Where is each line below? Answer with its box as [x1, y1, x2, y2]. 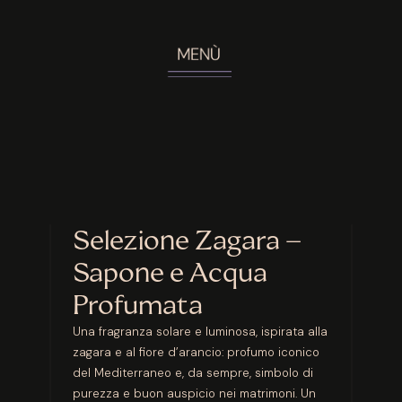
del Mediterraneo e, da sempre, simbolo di [72, 365, 313, 381]
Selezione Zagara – [72, 225, 301, 256]
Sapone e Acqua [72, 258, 267, 288]
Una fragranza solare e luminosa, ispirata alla [72, 324, 328, 340]
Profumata [72, 290, 203, 320]
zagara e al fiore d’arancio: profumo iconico [72, 345, 319, 361]
